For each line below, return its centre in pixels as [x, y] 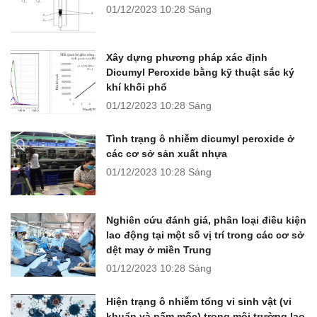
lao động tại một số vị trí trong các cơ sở [205, 235]
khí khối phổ [137, 87]
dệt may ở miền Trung [159, 250]
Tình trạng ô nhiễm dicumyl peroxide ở [200, 139]
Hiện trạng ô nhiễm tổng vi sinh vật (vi [199, 302]
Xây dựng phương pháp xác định [187, 58]
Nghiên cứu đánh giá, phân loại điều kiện [206, 220]
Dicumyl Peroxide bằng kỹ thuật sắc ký [200, 73]
